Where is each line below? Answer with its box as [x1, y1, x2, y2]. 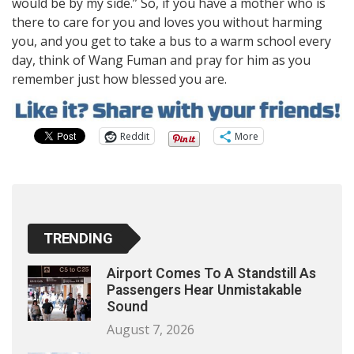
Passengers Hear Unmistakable [107, 282, 302, 299]
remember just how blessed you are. [12, 70, 227, 88]
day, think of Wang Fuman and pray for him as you [12, 51, 311, 69]
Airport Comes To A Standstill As [107, 265, 316, 282]
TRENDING [43, 230, 113, 247]
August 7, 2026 [107, 321, 194, 339]
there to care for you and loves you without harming [12, 13, 322, 31]
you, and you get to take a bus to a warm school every [12, 32, 331, 50]
